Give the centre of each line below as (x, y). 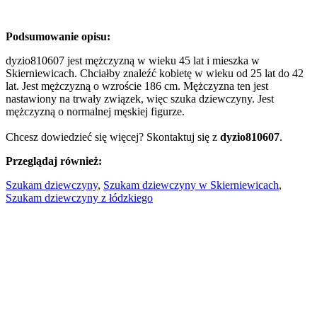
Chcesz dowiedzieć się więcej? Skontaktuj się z (113, 137)
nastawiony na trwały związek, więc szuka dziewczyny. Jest (140, 98)
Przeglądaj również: (54, 161)
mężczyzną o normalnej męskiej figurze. (95, 111)
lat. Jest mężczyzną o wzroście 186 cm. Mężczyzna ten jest (137, 86)
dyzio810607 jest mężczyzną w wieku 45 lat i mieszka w (133, 60)
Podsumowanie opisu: (58, 36)
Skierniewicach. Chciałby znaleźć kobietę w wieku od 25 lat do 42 (155, 73)
